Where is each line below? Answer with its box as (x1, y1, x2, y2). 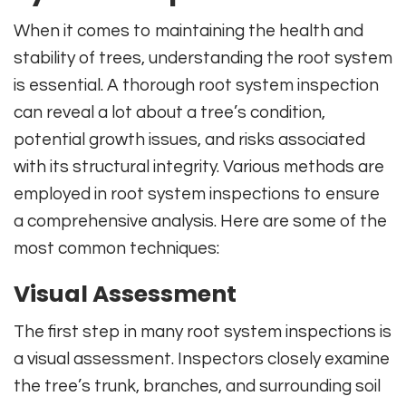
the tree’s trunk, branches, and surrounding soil (14, 376, 381, 395)
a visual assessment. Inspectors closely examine (14, 349, 390, 368)
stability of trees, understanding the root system (14, 48, 392, 67)
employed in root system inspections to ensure (14, 184, 380, 203)
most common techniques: (14, 238, 219, 257)
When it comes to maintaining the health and (14, 21, 363, 40)
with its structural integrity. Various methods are (14, 157, 384, 176)
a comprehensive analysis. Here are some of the (14, 211, 387, 230)
